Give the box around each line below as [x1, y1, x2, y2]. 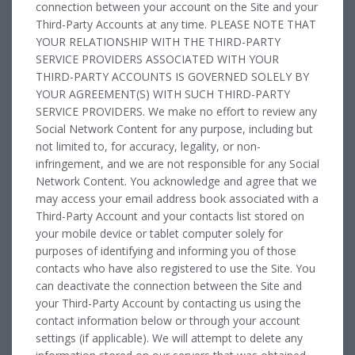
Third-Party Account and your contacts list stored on [36, 208, 304, 223]
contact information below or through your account [36, 312, 300, 328]
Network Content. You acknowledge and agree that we [36, 173, 317, 189]
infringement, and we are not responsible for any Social [36, 155, 319, 171]
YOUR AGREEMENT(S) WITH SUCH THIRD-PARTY [36, 86, 290, 101]
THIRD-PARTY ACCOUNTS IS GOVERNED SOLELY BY [36, 68, 309, 84]
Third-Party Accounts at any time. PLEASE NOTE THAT [36, 16, 316, 32]
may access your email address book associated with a [36, 190, 319, 206]
